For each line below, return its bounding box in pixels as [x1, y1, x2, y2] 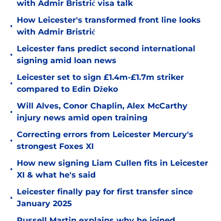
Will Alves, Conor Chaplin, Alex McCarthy [17, 101, 187, 111]
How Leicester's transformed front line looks [17, 15, 201, 25]
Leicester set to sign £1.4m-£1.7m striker [17, 73, 184, 82]
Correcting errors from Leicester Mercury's [17, 130, 193, 140]
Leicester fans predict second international [17, 44, 195, 54]
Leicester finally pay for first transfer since [17, 187, 193, 197]
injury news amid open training [17, 113, 147, 123]
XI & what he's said [17, 170, 96, 180]
